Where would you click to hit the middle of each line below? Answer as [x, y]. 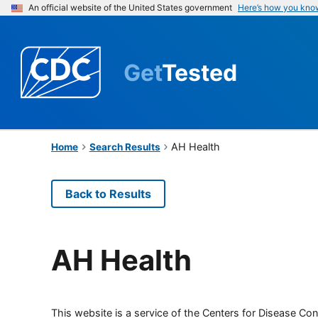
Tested [199, 72]
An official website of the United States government [130, 7]
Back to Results [108, 193]
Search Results [125, 147]
